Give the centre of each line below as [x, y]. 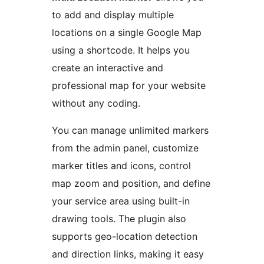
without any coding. [96, 103]
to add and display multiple [113, 14]
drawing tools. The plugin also [119, 218]
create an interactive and [108, 67]
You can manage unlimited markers [130, 130]
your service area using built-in [121, 201]
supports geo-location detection [125, 236]
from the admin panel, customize [125, 148]
